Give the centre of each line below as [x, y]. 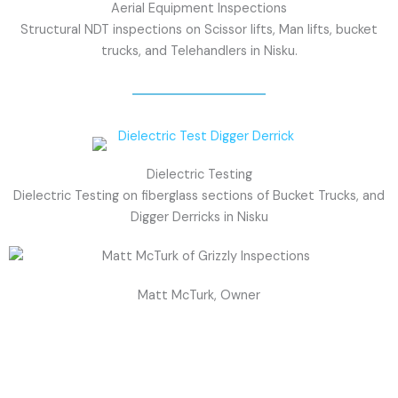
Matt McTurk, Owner [199, 296]
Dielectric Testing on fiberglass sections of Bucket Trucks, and [199, 196]
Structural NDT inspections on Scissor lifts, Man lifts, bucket [199, 29]
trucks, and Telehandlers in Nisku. [199, 51]
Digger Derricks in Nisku [199, 218]
